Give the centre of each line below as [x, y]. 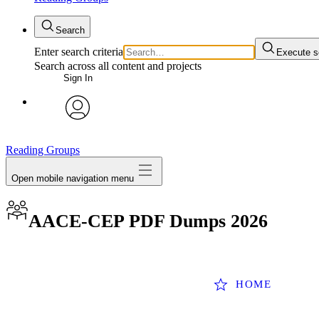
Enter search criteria [79, 52]
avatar [78, 130]
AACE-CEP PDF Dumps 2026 [148, 221]
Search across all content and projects [118, 66]
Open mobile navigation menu [73, 178]
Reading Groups [43, 150]
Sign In [78, 78]
